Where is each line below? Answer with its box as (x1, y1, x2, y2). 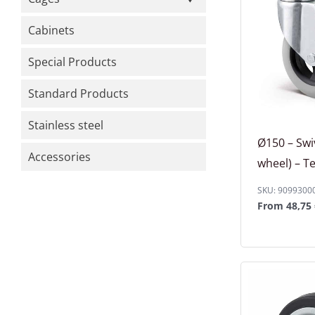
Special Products (28, 54, 117, 70)
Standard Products (28, 86, 129, 101)
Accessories (28, 149, 91, 165)
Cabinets (28, 22, 75, 38)
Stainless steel (28, 117, 103, 133)
